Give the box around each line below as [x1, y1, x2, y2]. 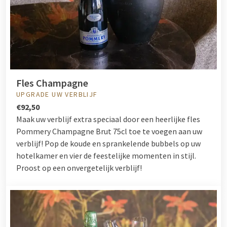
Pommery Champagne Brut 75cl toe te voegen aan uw [16, 126, 202, 136]
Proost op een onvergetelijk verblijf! [16, 162, 142, 173]
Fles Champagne [16, 76, 88, 89]
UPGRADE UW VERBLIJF [16, 89, 98, 99]
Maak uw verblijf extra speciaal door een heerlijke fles [16, 113, 200, 124]
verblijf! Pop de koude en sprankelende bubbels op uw [16, 138, 201, 148]
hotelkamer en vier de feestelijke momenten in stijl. [16, 150, 196, 161]
